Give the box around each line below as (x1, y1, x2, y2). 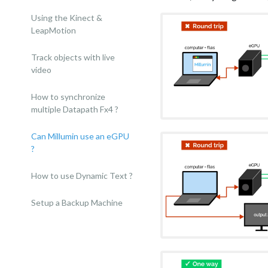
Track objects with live (31, 52, 115, 62)
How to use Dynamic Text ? (31, 170, 133, 181)
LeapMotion (31, 25, 76, 35)
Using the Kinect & (31, 13, 102, 23)
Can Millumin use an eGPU (31, 131, 129, 141)
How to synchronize (31, 92, 105, 102)
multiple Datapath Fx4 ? (31, 104, 118, 114)
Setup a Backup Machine (31, 197, 123, 208)
